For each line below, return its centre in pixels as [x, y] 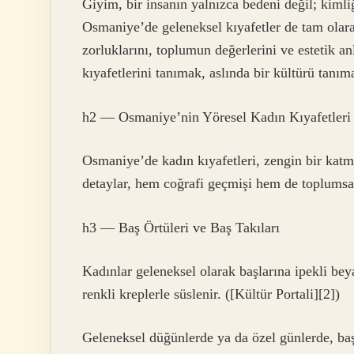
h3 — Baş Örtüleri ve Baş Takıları [181, 227]
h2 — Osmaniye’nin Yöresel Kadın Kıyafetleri [217, 117]
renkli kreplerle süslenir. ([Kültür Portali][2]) [211, 294]
